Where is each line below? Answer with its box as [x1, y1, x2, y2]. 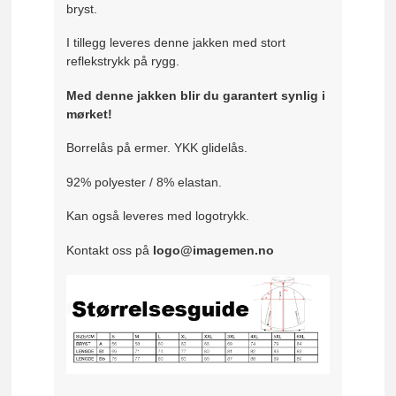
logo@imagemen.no [153, 242, 275, 257]
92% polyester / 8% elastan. [66, 174, 223, 189]
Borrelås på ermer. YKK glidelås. [66, 141, 248, 156]
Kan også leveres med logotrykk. [66, 209, 250, 224]
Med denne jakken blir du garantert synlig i [66, 88, 326, 103]
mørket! [66, 106, 113, 121]
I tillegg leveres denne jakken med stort [66, 35, 286, 50]
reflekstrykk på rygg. [66, 54, 180, 69]
